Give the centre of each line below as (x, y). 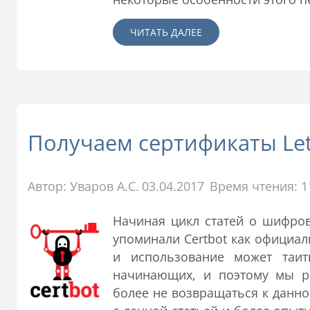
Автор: (49, 186)
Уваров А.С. (104, 186)
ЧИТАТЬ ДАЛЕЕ (166, 32)
